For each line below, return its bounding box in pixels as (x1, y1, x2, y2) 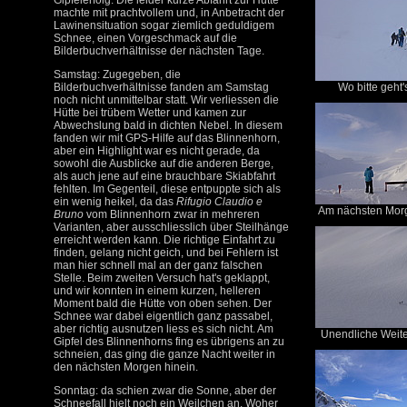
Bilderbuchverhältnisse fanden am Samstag (54, 81, 269, 94)
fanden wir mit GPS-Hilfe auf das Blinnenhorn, (54, 132, 280, 144)
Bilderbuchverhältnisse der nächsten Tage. (54, 45, 264, 57)
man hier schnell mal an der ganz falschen (54, 259, 263, 272)
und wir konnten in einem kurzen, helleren (54, 284, 261, 297)
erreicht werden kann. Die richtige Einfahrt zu (54, 233, 275, 246)
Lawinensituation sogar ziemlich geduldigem (54, 19, 274, 32)
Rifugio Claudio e (176, 195, 263, 208)
